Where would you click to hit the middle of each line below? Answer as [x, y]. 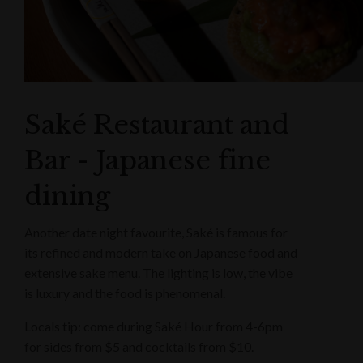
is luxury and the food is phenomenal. [125, 293]
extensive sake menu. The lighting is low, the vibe [158, 273]
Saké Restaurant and [157, 125]
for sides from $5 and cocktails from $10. [139, 347]
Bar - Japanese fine [147, 161]
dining [68, 196]
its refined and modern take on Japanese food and [161, 253]
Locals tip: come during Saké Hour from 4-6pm [154, 327]
